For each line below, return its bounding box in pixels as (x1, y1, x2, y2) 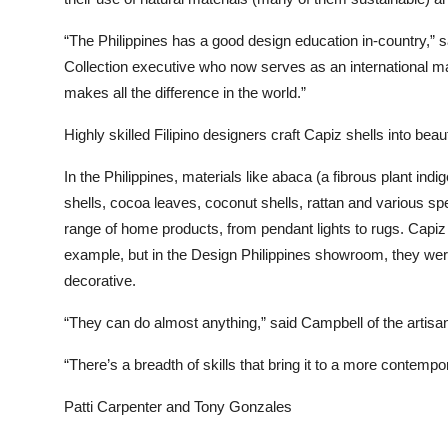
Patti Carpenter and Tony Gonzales (64, 398, 292, 415)
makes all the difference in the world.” (64, 84, 306, 101)
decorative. (64, 272, 136, 289)
